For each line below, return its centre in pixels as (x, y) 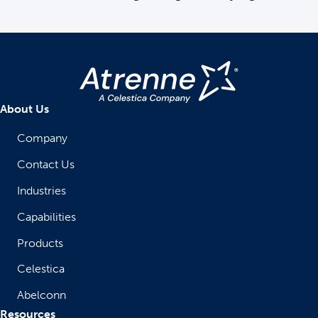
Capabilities (46, 217)
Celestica (41, 269)
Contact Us (46, 165)
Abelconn (42, 295)
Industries (42, 191)
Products (40, 243)
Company (42, 138)
